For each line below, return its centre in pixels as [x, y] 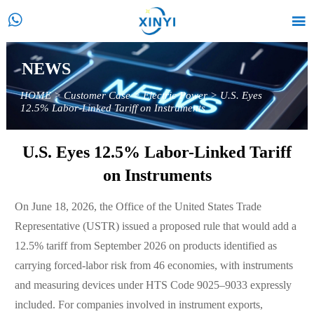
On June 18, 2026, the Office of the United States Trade [138, 207]
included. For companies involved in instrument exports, [138, 306]
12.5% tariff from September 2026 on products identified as [145, 247]
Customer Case [97, 96]
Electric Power [175, 96]
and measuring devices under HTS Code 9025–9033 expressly [153, 286]
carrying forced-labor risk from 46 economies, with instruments [153, 266]
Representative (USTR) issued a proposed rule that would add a [155, 227]
